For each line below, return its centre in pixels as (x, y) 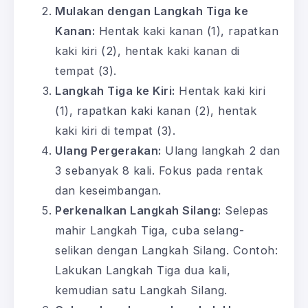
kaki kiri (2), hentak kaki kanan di (147, 51)
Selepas (245, 211)
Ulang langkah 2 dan (221, 151)
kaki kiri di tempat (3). (115, 131)
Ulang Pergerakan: (108, 151)
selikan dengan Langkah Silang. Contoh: (166, 251)
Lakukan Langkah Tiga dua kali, (143, 271)
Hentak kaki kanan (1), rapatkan (187, 31)
